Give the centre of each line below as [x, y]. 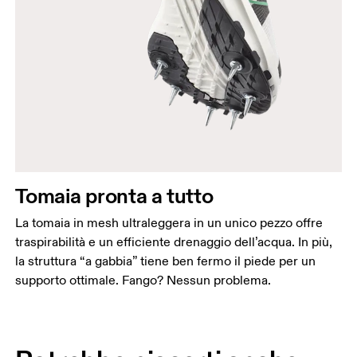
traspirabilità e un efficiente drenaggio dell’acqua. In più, [174, 242]
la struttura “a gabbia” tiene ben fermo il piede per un [166, 261]
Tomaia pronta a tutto [114, 195]
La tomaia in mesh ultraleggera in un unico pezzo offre [169, 223]
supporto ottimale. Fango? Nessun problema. [143, 280]
